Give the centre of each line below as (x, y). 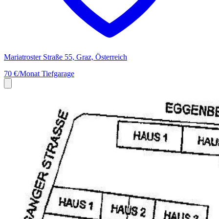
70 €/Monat (23, 74)
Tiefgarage (58, 74)
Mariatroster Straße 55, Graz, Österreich (66, 57)
